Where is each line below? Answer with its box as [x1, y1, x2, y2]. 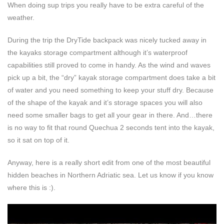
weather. [7, 13, 34, 21]
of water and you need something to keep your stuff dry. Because [7, 86, 213, 94]
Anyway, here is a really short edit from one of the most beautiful [7, 158, 210, 166]
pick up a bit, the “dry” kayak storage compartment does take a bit [7, 73, 215, 81]
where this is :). [7, 183, 55, 191]
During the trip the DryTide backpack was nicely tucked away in [7, 36, 206, 44]
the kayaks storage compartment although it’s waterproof [7, 48, 187, 56]
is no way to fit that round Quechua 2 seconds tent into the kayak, [7, 123, 214, 131]
